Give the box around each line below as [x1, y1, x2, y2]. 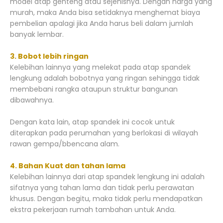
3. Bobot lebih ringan [10, 51, 89, 61]
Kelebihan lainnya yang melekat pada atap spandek [10, 62, 191, 72]
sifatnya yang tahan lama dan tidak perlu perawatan [10, 182, 194, 193]
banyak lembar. [10, 29, 64, 39]
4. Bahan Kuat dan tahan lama [10, 160, 125, 171]
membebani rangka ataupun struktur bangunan [10, 84, 178, 94]
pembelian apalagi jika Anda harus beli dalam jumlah [10, 18, 193, 28]
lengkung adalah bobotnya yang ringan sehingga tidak [10, 73, 200, 83]
